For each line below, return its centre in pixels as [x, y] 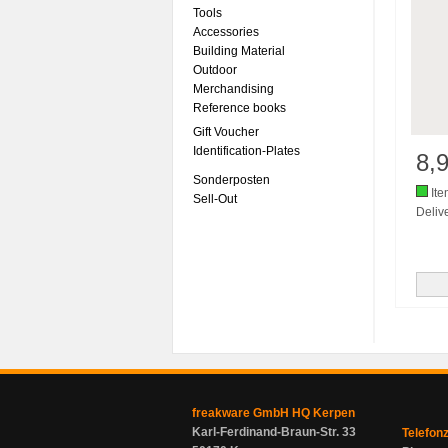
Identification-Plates [246, 151]
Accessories [226, 32]
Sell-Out [215, 199]
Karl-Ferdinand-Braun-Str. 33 [274, 432]
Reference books [239, 108]
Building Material [239, 51]
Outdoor [215, 70]
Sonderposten [231, 180]
